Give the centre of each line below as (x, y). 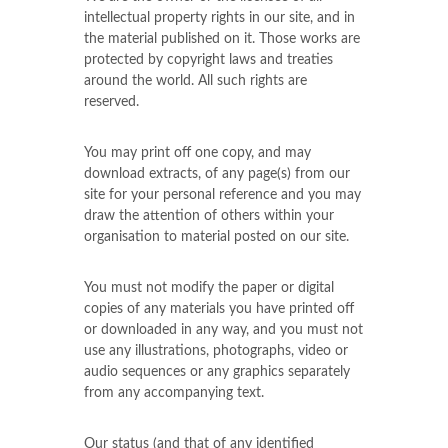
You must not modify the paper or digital (209, 288)
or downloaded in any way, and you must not (223, 330)
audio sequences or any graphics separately (217, 372)
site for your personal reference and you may (222, 195)
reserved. (111, 102)
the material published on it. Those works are (222, 39)
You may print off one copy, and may (197, 153)
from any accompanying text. (174, 393)
